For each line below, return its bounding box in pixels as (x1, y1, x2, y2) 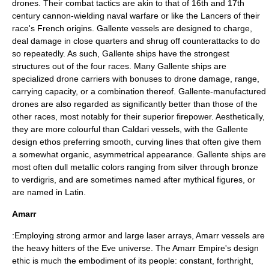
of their (231, 11, 260, 20)
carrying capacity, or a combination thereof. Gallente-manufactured (12, 86, 266, 96)
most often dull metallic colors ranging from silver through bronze (12, 162, 258, 172)
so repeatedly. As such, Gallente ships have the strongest (12, 49, 229, 58)
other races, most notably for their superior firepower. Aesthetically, (12, 112, 265, 121)
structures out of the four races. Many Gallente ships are (12, 61, 226, 71)
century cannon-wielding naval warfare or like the (12, 11, 201, 20)
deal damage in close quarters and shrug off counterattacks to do (12, 36, 260, 46)
